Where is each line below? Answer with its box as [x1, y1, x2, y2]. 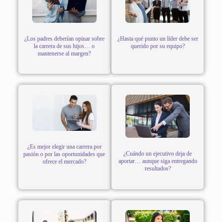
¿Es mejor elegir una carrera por [27, 143, 102, 151]
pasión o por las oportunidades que [23, 151, 106, 158]
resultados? [144, 165, 171, 172]
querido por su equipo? [130, 42, 185, 50]
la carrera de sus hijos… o [34, 42, 95, 50]
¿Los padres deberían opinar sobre [24, 35, 105, 42]
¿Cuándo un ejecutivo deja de [123, 150, 192, 157]
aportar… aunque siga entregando [118, 157, 197, 165]
